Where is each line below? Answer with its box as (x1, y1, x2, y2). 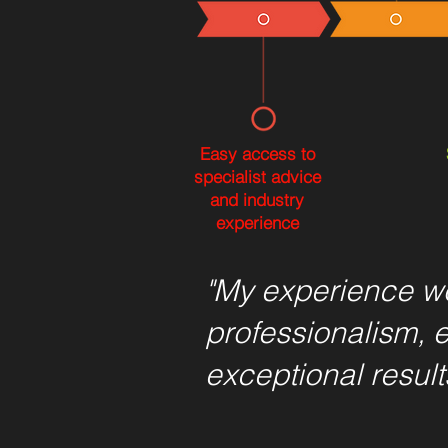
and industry (210, 189, 304, 210)
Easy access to (199, 143, 315, 164)
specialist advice (193, 166, 321, 187)
